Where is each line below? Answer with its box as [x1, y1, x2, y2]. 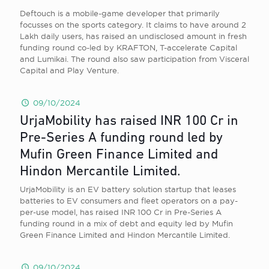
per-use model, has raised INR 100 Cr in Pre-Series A [20, 208, 222, 216]
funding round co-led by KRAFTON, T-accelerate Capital [20, 43, 237, 52]
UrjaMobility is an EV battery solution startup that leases [20, 185, 236, 193]
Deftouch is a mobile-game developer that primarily [20, 9, 220, 17]
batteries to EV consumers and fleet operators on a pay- [20, 196, 238, 205]
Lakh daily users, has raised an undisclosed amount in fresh [20, 32, 247, 40]
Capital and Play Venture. [20, 66, 119, 74]
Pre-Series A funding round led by [20, 131, 223, 145]
